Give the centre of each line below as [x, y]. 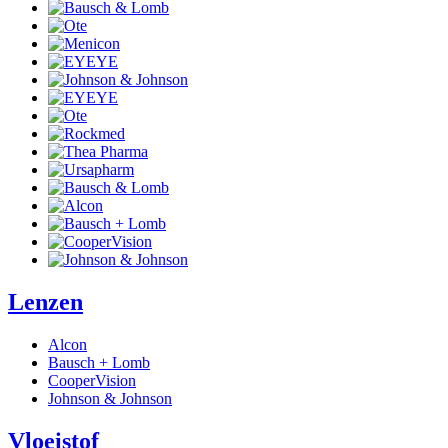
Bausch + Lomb [99, 362]
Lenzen [45, 302]
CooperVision [92, 380]
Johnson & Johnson [110, 398]
